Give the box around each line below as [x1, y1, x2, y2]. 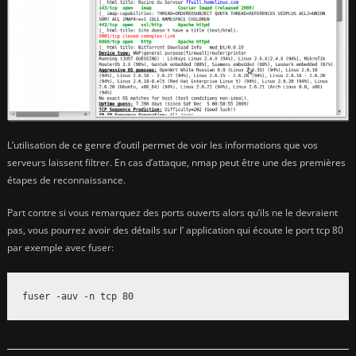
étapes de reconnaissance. [7, 173, 126, 188]
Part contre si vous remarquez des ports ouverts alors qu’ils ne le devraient [7, 206, 338, 220]
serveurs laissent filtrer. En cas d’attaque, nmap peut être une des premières [7, 156, 346, 170]
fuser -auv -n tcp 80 [22, 290, 134, 302]
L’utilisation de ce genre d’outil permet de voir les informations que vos [7, 138, 318, 153]
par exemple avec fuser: [7, 241, 114, 255]
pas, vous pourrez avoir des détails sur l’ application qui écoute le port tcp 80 [7, 223, 343, 238]
